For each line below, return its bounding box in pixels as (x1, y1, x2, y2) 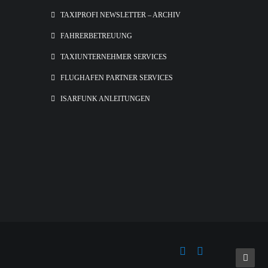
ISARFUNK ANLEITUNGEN (60, 95, 150, 103)
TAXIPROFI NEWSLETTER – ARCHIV (60, 11, 181, 19)
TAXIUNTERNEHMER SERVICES (60, 53, 167, 61)
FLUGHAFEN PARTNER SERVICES (60, 74, 173, 82)
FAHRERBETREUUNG (60, 32, 132, 40)
